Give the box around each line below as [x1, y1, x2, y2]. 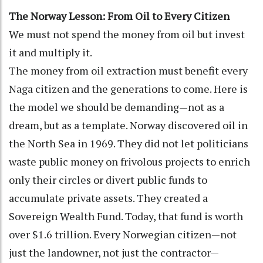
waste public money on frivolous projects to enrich [9, 154, 250, 168]
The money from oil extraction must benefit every [9, 63, 248, 77]
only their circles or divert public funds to [9, 172, 207, 187]
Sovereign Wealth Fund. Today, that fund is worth [9, 208, 243, 223]
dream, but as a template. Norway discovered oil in [9, 117, 248, 132]
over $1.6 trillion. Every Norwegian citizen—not [9, 227, 237, 241]
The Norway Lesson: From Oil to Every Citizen [9, 8, 230, 23]
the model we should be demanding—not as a [9, 99, 224, 114]
